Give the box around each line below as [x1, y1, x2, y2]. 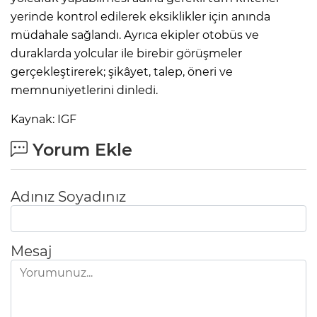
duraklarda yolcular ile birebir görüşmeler [11, 46, 242, 60]
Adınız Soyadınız [11, 188, 126, 205]
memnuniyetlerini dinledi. [11, 83, 158, 97]
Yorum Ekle [28, 139, 132, 160]
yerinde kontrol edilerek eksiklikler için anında [11, 9, 270, 23]
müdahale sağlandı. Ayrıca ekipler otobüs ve [11, 28, 259, 42]
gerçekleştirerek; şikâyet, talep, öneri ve [11, 64, 233, 79]
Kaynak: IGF [11, 112, 76, 126]
